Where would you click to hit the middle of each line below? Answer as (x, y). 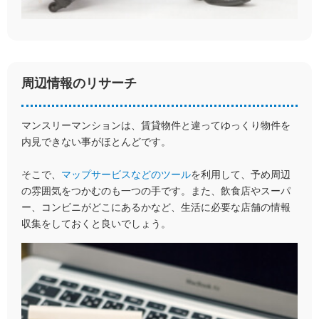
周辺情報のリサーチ (79, 84)
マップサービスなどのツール (126, 175)
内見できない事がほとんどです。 (96, 142)
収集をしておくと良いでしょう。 (96, 224)
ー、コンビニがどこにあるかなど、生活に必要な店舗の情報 (156, 208)
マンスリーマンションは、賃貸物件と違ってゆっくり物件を (156, 126)
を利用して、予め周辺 (241, 175)
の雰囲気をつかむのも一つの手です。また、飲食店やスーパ (156, 191)
